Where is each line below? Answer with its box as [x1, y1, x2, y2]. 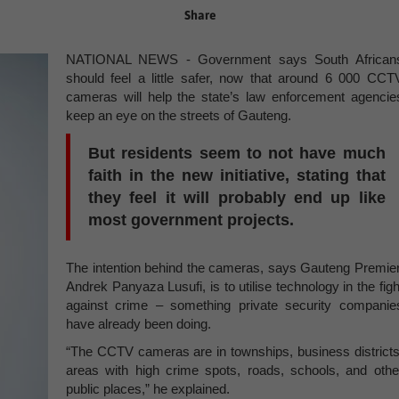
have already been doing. [66, 316, 211, 331]
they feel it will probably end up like [88, 189, 386, 207]
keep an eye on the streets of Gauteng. [66, 108, 291, 123]
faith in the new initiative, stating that [88, 167, 386, 184]
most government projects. [88, 211, 294, 229]
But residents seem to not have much [88, 144, 386, 162]
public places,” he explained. [66, 381, 230, 396]
